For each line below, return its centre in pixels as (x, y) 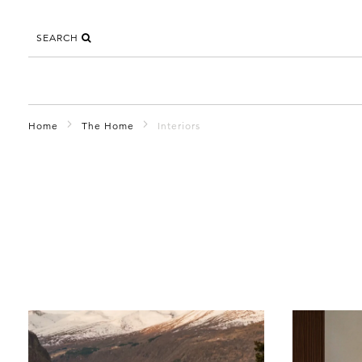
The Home (108, 125)
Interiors (179, 125)
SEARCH (59, 38)
